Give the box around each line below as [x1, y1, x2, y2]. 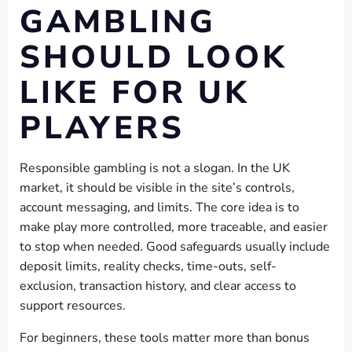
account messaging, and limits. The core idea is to [20, 199, 299, 216]
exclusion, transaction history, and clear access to [20, 277, 296, 295]
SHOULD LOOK [20, 36, 287, 79]
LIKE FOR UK [20, 71, 249, 114]
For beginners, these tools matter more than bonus [20, 329, 310, 346]
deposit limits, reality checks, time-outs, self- [20, 258, 277, 275]
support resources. [20, 297, 126, 314]
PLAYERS [20, 107, 185, 149]
